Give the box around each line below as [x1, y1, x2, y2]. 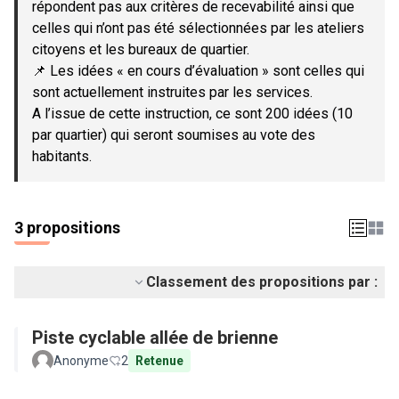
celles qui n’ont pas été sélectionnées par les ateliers [32, 20, 364, 37]
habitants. [32, 148, 92, 165]
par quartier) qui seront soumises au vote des [32, 126, 315, 143]
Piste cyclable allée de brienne [32, 327, 278, 348]
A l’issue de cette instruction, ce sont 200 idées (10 [32, 105, 353, 122]
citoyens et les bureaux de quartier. [32, 41, 249, 58]
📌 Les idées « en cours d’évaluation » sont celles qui [32, 62, 364, 79]
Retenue [135, 354, 183, 368]
